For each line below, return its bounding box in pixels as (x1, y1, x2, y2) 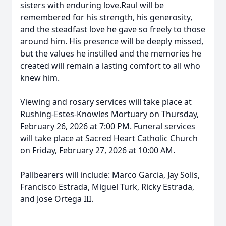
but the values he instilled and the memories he (20, 48, 201, 59)
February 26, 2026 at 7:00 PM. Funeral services (20, 121, 195, 132)
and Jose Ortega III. (20, 193, 93, 204)
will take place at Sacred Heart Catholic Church (20, 133, 198, 144)
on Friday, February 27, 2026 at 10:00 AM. (20, 145, 177, 156)
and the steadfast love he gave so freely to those (20, 24, 205, 35)
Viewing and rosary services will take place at (20, 96, 192, 107)
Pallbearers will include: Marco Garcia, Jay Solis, (20, 169, 200, 180)
